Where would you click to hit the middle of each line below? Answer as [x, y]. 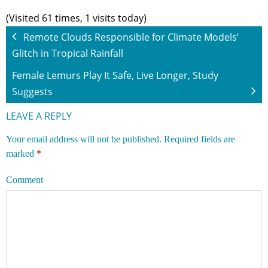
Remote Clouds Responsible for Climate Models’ [131, 37]
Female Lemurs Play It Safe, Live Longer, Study [115, 75]
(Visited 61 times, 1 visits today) [76, 18]
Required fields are [200, 139]
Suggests [32, 91]
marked [21, 153]
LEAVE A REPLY [39, 116]
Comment [25, 179]
